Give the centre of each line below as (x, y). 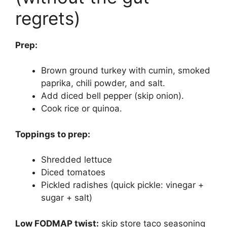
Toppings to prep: (53, 134)
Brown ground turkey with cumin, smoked (126, 71)
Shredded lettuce (77, 160)
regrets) (48, 18)
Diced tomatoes (73, 173)
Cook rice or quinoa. (82, 109)
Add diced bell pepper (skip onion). (112, 96)
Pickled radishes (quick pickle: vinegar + (122, 185)
